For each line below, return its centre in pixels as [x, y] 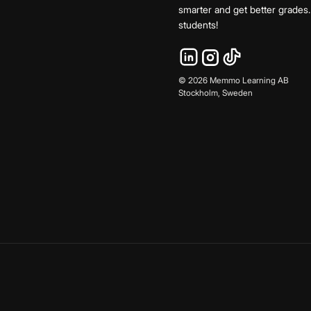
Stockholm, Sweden [216, 92]
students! [198, 24]
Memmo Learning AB [248, 80]
